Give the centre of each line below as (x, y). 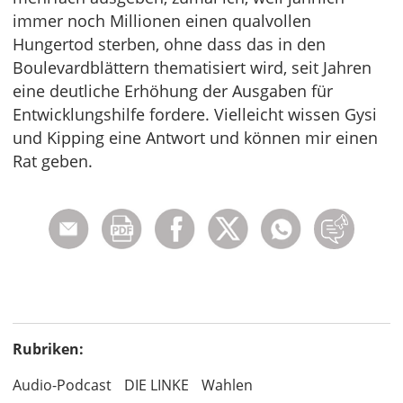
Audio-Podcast (62, 385)
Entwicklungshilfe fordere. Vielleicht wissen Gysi (195, 114)
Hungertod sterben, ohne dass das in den (169, 44)
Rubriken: (48, 349)
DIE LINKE (157, 385)
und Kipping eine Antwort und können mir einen (195, 138)
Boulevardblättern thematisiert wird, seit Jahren (192, 67)
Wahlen (227, 385)
